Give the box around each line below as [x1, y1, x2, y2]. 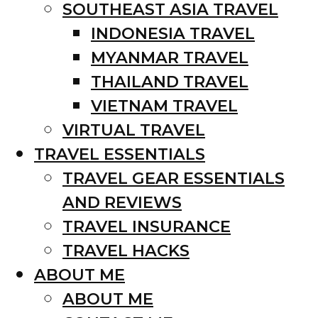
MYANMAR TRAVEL [91, 47, 248, 67]
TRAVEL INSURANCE [62, 216, 231, 236]
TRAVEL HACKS [62, 240, 190, 261]
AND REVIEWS [62, 192, 182, 212]
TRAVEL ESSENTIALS [34, 143, 205, 164]
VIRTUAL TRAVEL [62, 119, 205, 140]
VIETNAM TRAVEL [91, 95, 238, 116]
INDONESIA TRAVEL [91, 23, 255, 43]
